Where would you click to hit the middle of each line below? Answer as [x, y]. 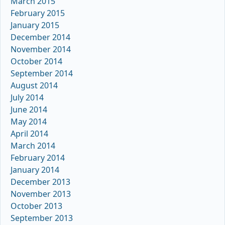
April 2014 [29, 133]
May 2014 [29, 121]
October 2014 [36, 61]
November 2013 [41, 194]
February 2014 [38, 157]
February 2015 [38, 13]
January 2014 [35, 170]
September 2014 [42, 73]
